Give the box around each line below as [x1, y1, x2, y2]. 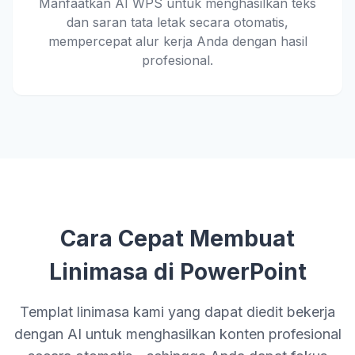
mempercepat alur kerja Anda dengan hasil [48, 32, 307, 49]
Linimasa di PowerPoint [48, 258, 307, 285]
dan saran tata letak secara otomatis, [67, 13, 288, 30]
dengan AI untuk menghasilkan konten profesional [13, 325, 342, 342]
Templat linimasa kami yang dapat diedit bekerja [20, 303, 335, 320]
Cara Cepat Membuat [60, 224, 295, 252]
